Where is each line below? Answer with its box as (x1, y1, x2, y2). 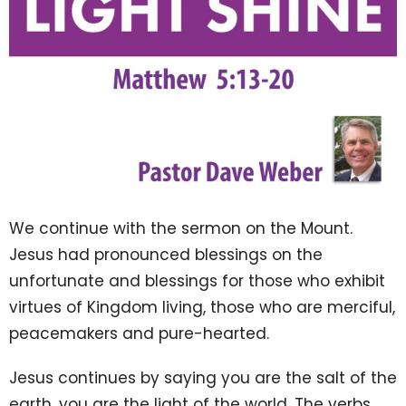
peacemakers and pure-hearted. (9, 322, 269, 344)
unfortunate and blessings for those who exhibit (9, 269, 385, 292)
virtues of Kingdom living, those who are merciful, (9, 295, 395, 318)
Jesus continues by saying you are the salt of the (9, 366, 397, 389)
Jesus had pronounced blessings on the (9, 243, 323, 266)
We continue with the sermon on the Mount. (9, 217, 353, 239)
